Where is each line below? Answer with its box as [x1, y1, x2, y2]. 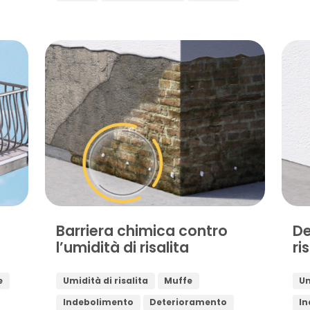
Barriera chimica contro [56, 221, 228, 241]
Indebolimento [62, 296, 134, 309]
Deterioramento [149, 296, 228, 309]
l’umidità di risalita [56, 237, 190, 258]
